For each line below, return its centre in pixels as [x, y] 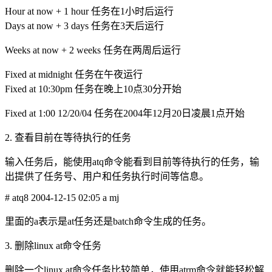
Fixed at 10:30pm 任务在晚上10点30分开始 [93, 89]
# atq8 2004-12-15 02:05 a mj [62, 197]
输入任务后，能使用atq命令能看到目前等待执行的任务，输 [132, 161]
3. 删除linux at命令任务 [53, 245]
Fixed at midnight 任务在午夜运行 [74, 74]
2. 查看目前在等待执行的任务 [68, 137]
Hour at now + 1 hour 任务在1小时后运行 [89, 11]
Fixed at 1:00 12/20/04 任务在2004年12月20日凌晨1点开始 [125, 113]
